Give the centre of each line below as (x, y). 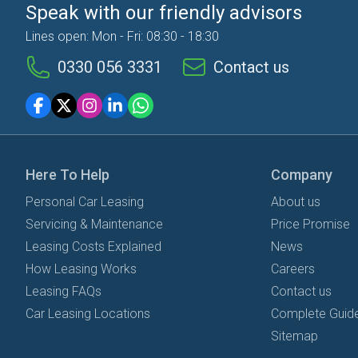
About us (295, 202)
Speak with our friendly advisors (164, 13)
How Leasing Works (81, 269)
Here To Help (68, 175)
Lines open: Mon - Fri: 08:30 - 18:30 (122, 36)
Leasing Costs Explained (93, 247)
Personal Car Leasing (85, 202)
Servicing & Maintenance (94, 224)
